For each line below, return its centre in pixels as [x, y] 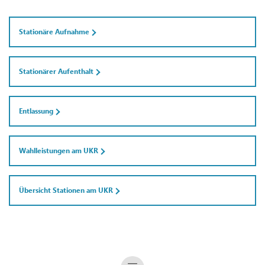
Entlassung [36, 111]
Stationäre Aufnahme [54, 32]
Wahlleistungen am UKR [59, 151]
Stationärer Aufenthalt [56, 72]
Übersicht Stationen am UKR [66, 190]
